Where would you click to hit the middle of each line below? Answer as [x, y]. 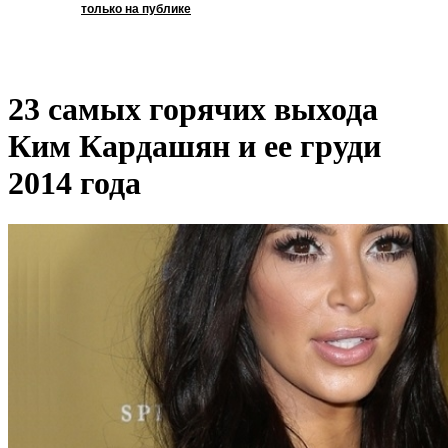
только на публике [136, 9]
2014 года [74, 183]
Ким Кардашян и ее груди [194, 146]
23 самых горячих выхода [193, 109]
